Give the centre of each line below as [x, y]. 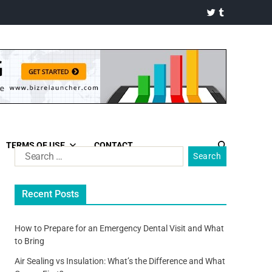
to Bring [29, 241]
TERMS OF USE [36, 145]
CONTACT [114, 145]
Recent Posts [50, 194]
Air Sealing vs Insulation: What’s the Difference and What [120, 261]
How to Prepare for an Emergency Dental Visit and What [119, 229]
